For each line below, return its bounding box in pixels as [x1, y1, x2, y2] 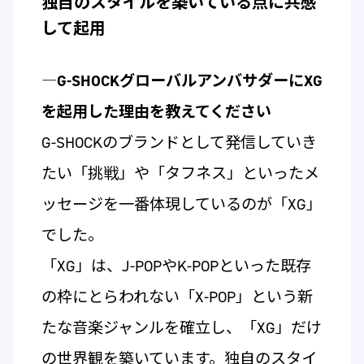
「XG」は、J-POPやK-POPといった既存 [41, 256, 311, 277]
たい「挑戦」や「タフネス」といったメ [41, 163, 319, 184]
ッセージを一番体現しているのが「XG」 [41, 194, 322, 215]
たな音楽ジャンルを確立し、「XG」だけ [41, 318, 322, 339]
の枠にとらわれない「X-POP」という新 [41, 287, 313, 308]
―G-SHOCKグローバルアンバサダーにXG [41, 71, 323, 92]
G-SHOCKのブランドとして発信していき [41, 132, 317, 154]
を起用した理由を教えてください [41, 102, 271, 123]
